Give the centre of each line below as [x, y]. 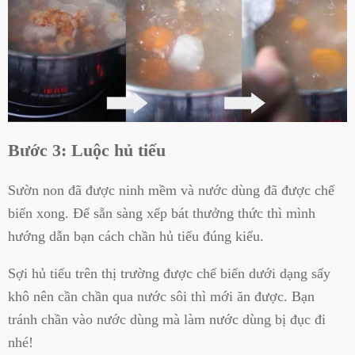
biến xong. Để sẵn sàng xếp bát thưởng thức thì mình [162, 213]
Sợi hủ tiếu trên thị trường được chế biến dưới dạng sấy [169, 274]
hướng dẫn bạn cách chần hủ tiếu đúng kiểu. [136, 236]
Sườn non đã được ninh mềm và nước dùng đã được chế [171, 190]
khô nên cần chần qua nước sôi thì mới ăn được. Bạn [161, 297]
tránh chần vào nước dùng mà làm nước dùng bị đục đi [167, 320]
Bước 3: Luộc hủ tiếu [87, 151]
